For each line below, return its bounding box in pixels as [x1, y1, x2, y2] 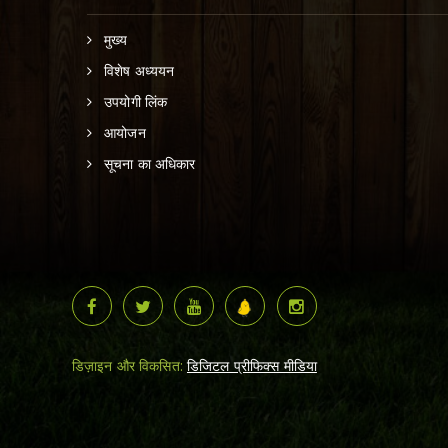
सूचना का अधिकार [104, 153, 196, 173]
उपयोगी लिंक [104, 91, 168, 111]
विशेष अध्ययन [104, 60, 175, 80]
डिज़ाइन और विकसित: [72, 355, 187, 375]
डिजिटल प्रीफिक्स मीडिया [186, 355, 317, 375]
